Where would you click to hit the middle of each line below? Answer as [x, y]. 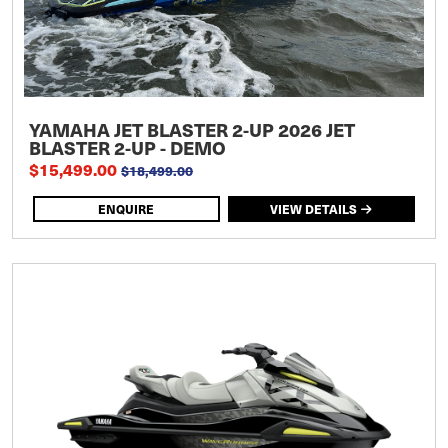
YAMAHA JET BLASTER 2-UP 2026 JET [192, 129]
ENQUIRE [126, 208]
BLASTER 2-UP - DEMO [127, 147]
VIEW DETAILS [314, 208]
